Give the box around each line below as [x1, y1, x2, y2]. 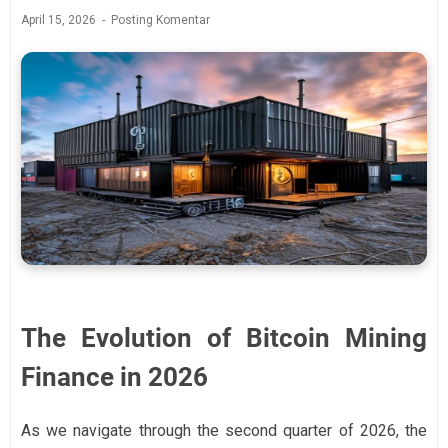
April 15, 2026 [21, 12, 99, 27]
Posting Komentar [111, 12, 210, 27]
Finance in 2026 [21, 362, 208, 393]
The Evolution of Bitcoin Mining [21, 323, 427, 354]
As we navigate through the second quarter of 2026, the [21, 421, 427, 441]
